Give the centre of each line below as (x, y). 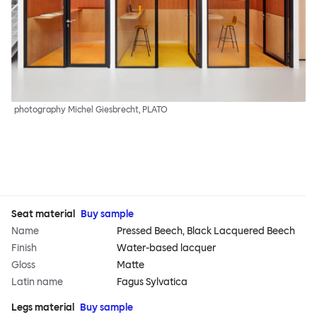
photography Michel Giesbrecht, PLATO (91, 110)
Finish (24, 248)
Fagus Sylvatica (152, 282)
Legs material (43, 308)
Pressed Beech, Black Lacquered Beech (206, 231)
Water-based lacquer (167, 248)
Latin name (37, 282)
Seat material (43, 214)
